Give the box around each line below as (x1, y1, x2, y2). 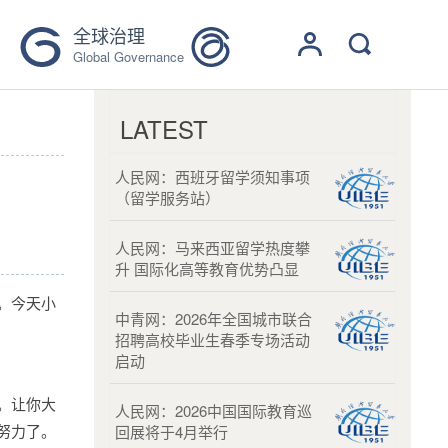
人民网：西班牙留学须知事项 (114, 166, 310, 187)
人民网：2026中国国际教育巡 (114, 400, 312, 421)
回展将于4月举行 (114, 421, 228, 442)
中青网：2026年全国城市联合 (114, 308, 312, 329)
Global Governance (73, 47, 184, 66)
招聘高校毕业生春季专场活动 (114, 329, 310, 350)
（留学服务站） (114, 187, 220, 208)
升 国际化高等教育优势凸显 (114, 258, 299, 279)
